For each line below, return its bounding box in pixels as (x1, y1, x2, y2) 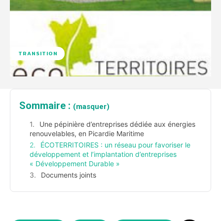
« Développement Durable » (30, 159, 120, 168)
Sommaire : (19, 100, 73, 112)
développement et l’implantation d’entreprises (30, 150, 177, 159)
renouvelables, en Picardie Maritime (30, 129, 144, 138)
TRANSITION (18, 49, 58, 58)
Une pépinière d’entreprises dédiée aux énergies (39, 120, 195, 129)
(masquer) (73, 102, 110, 111)
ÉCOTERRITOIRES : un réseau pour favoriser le (40, 141, 190, 149)
